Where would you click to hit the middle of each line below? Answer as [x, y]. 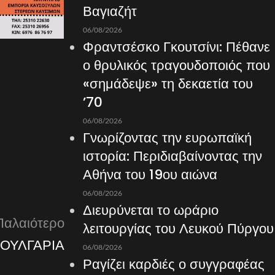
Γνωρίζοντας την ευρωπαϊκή [167, 138]
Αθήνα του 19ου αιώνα [150, 175]
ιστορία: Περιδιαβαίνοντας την [172, 156]
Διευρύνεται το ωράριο [150, 210]
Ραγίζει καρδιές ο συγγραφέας [173, 264]
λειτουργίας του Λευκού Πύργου [178, 229]
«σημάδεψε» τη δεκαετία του [168, 84]
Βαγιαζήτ [110, 11]
